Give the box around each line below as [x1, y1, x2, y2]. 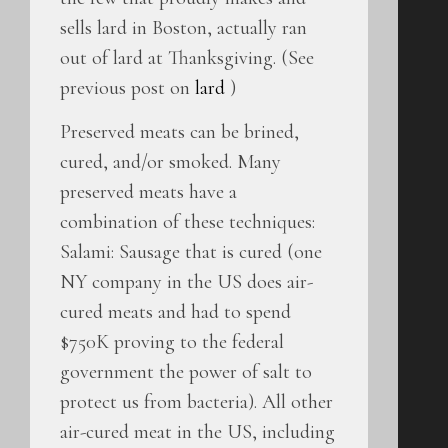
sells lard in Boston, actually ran [60, 15, 307, 40]
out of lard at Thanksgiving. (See [60, 45, 314, 70]
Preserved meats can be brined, [60, 120, 299, 145]
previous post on [60, 75, 195, 100]
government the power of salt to [60, 360, 312, 385]
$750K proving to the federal [60, 330, 284, 355]
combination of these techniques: [60, 210, 315, 235]
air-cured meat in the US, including [60, 420, 335, 445]
